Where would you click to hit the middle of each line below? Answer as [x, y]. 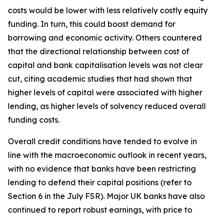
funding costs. [34, 120]
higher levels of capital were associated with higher [105, 92]
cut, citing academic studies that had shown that [100, 79]
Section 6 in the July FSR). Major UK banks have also [106, 196]
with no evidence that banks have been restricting [102, 169]
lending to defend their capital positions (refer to [100, 182]
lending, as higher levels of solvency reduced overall [107, 106]
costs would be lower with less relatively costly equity [108, 10]
